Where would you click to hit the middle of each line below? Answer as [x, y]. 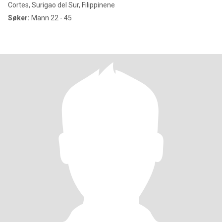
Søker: [19, 18]
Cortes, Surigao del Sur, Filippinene [61, 5]
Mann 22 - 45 [51, 18]
